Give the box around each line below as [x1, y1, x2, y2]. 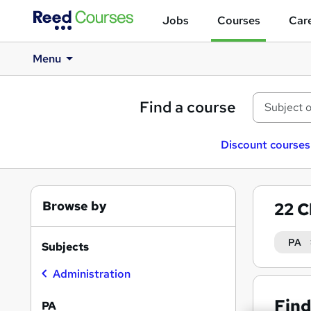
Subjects [42, 239, 89, 254]
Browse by [42, 198, 107, 214]
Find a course [140, 97, 236, 117]
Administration [53, 267, 131, 281]
